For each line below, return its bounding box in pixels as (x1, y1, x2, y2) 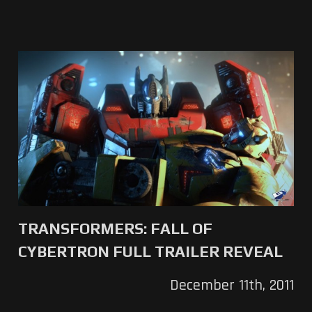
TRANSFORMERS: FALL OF (17, 219, 212, 238)
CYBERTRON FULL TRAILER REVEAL (17, 242, 283, 261)
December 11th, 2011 (170, 276, 295, 296)
